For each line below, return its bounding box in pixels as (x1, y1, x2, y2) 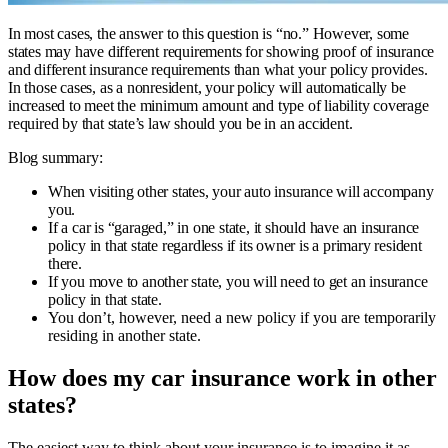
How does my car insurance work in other (8, 364, 437, 391)
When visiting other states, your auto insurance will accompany (48, 182, 434, 200)
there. (48, 254, 82, 272)
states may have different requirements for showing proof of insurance (8, 42, 435, 60)
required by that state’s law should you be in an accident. (8, 114, 353, 132)
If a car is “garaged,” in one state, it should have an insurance (48, 218, 420, 236)
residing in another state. (48, 326, 201, 344)
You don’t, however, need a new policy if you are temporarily (48, 308, 436, 326)
